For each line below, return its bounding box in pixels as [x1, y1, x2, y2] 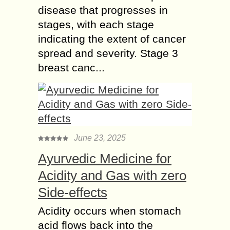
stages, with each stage [38, 18, 154, 30]
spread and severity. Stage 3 [38, 47, 178, 59]
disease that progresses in [38, 4, 168, 16]
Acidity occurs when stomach [38, 204, 181, 217]
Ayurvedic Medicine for [38, 150, 171, 166]
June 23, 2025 [74, 133, 126, 142]
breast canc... [38, 61, 105, 73]
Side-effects [38, 184, 107, 200]
